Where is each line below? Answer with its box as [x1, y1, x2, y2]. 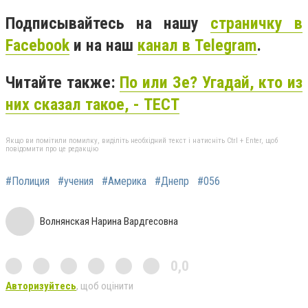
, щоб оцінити [76, 280, 133, 293]
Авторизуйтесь [5, 280, 76, 293]
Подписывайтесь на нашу [5, 13, 210, 33]
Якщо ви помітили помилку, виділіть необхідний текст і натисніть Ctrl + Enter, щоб [5, 136, 278, 146]
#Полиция [5, 175, 49, 188]
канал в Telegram [137, 35, 257, 55]
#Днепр [155, 175, 189, 188]
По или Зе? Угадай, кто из [120, 72, 303, 92]
